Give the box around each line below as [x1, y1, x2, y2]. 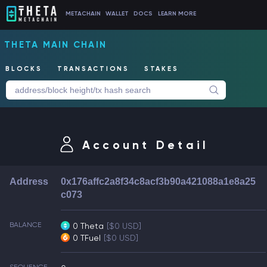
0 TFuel [73, 233, 101, 243]
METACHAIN [65, 10, 101, 17]
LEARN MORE [157, 10, 196, 17]
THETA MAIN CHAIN [4, 39, 107, 50]
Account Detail [82, 138, 209, 152]
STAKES [144, 65, 179, 73]
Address [10, 176, 48, 187]
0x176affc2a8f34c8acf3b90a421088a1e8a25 [61, 176, 256, 187]
